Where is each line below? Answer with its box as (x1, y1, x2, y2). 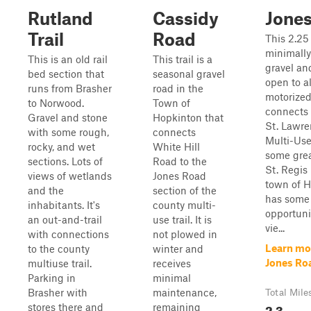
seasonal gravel (153, 67, 225, 80)
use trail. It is (153, 213, 212, 226)
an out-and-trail (28, 213, 102, 226)
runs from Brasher (28, 82, 112, 94)
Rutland (28, 8, 93, 28)
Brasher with (28, 286, 87, 299)
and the (28, 184, 64, 196)
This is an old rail (28, 53, 108, 65)
